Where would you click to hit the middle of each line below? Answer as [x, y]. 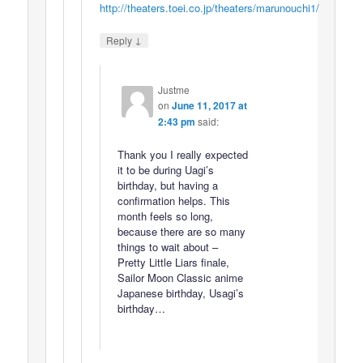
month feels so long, [165, 216]
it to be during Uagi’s [165, 170]
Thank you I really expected [182, 154]
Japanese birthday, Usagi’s [180, 293]
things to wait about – [167, 247]
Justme [173, 89]
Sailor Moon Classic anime [180, 278]
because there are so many [181, 231]
